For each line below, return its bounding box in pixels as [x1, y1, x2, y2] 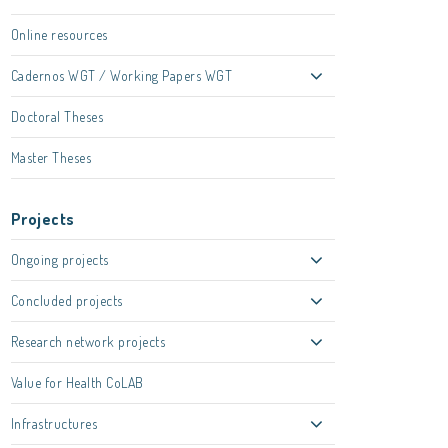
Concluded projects [10, 292, 123, 309]
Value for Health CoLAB [10, 374, 144, 391]
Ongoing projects [10, 251, 109, 268]
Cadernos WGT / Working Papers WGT [10, 67, 233, 84]
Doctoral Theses [10, 108, 104, 125]
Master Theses [10, 149, 92, 166]
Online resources [10, 26, 108, 43]
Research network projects [10, 333, 166, 350]
